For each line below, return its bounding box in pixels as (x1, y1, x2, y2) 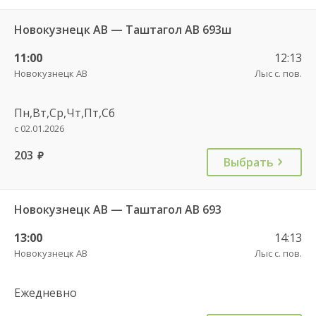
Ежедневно (14, 284, 77, 300)
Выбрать (224, 154, 274, 170)
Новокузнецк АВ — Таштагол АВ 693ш (14, 21, 231, 37)
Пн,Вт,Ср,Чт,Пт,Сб (14, 104, 115, 121)
